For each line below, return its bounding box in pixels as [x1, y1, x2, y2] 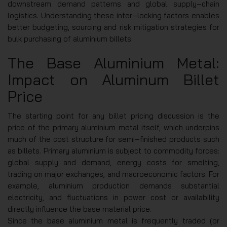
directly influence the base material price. [8, 204, 152, 214]
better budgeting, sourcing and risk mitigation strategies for [8, 22, 219, 32]
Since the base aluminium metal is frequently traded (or [8, 216, 219, 225]
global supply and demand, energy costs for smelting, [8, 158, 219, 167]
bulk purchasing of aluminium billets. [8, 34, 133, 44]
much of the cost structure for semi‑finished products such [8, 134, 219, 144]
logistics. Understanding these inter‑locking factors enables [8, 11, 219, 20]
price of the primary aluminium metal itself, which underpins [8, 123, 219, 132]
